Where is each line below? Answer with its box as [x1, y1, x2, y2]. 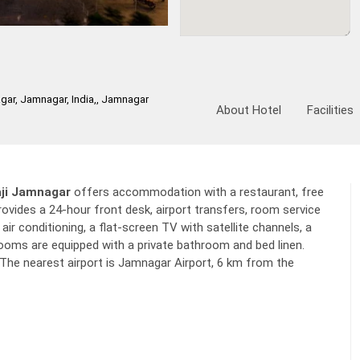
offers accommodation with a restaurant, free [71, 184, 324, 199]
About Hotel [216, 102, 281, 117]
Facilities [307, 102, 354, 117]
